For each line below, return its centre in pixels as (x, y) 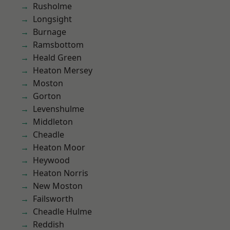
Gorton (47, 96)
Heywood (51, 160)
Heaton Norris (61, 173)
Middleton (53, 122)
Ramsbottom (58, 45)
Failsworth (53, 199)
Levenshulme (59, 109)
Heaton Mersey (63, 70)
